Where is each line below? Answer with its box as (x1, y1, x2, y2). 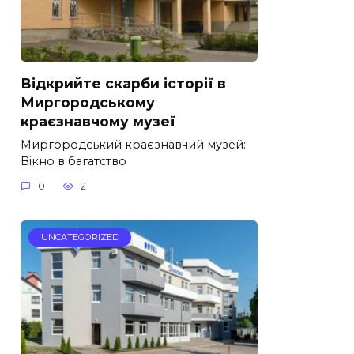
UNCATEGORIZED (40, 232, 119, 243)
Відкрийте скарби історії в (21, 74, 226, 92)
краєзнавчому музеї (21, 112, 175, 130)
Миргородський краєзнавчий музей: (21, 137, 246, 152)
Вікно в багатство (21, 153, 126, 168)
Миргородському (21, 93, 155, 111)
